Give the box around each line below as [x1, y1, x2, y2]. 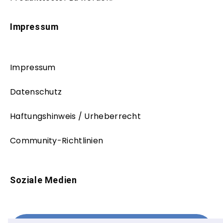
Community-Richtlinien [10, 134, 104, 146]
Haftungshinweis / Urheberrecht [10, 110, 141, 122]
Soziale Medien [10, 174, 77, 185]
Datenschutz [10, 86, 62, 98]
